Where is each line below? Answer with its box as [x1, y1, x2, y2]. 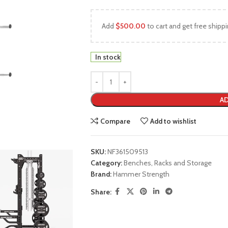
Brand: [90, 169, 113, 179]
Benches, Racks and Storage [123, 158, 212, 167]
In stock [95, 52, 121, 62]
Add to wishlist [150, 117, 197, 126]
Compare [100, 117, 131, 126]
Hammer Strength [112, 169, 169, 179]
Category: [90, 158, 122, 167]
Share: [90, 187, 111, 196]
